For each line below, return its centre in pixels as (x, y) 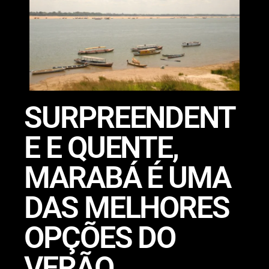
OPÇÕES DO (100, 237)
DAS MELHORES (127, 207)
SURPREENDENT (130, 117)
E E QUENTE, (101, 147)
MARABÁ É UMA (128, 177)
